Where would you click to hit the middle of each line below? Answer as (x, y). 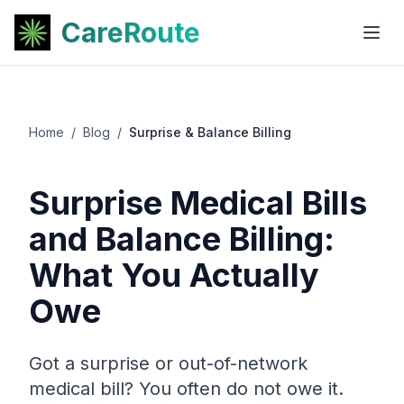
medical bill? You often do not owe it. (186, 389)
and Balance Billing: (182, 239)
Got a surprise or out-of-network (168, 363)
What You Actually (174, 275)
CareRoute (131, 32)
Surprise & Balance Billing (210, 132)
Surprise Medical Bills (198, 203)
